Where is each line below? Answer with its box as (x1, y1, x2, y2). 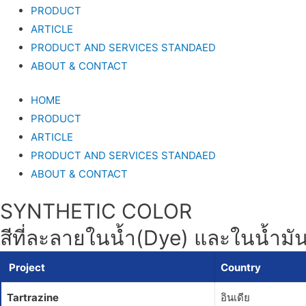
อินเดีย (221, 291, 250, 304)
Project (7, 261, 47, 274)
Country (221, 261, 263, 274)
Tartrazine (7, 291, 59, 304)
